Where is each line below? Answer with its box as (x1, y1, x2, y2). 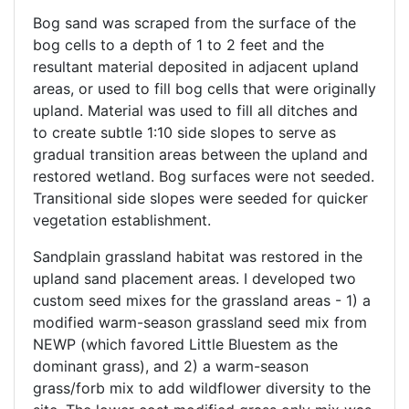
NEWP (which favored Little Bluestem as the (33, 335, 338, 354)
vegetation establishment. (33, 211, 211, 230)
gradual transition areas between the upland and (33, 145, 368, 164)
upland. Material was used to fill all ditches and (33, 101, 358, 121)
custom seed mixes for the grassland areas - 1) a (33, 291, 371, 310)
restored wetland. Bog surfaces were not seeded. (33, 167, 374, 186)
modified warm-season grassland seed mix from (33, 313, 367, 332)
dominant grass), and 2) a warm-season (33, 357, 309, 376)
